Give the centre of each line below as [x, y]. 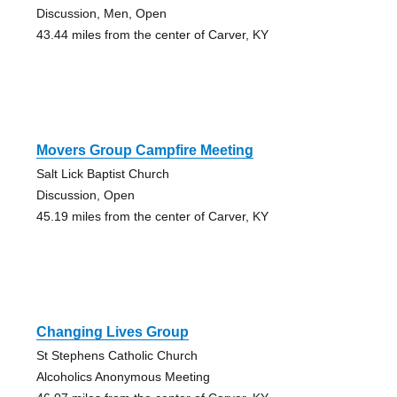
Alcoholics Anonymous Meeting [123, 376]
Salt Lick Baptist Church [102, 173]
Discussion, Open [85, 195]
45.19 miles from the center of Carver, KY [152, 216]
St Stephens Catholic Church [117, 355]
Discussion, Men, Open [101, 13]
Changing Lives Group [112, 331]
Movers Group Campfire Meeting [144, 150]
